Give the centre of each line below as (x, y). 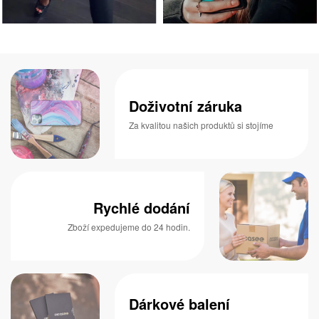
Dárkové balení (180, 303)
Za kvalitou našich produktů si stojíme (202, 125)
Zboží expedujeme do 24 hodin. (129, 227)
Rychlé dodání (141, 208)
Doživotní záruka (186, 105)
